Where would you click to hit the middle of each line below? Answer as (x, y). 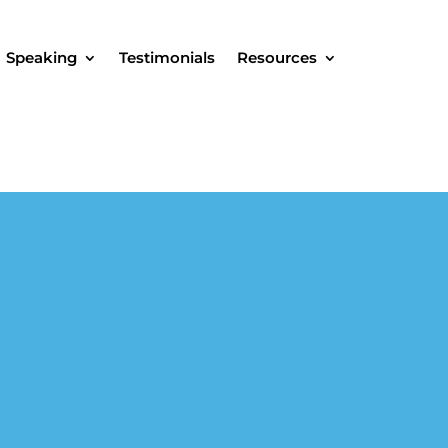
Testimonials (167, 57)
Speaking (42, 57)
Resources (277, 57)
